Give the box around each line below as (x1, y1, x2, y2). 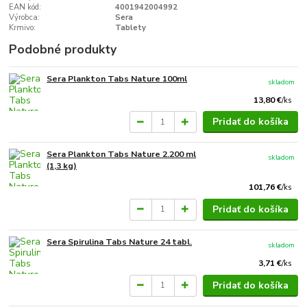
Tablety (114, 22, 146, 33)
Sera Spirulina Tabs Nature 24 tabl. (47, 236, 193, 247)
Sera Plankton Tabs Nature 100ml (47, 73, 188, 84)
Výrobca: (9, 12, 40, 23)
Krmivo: (9, 22, 36, 33)
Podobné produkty (9, 40, 117, 58)
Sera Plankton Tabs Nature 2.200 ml (47, 149, 197, 160)
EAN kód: (9, 1, 42, 12)
